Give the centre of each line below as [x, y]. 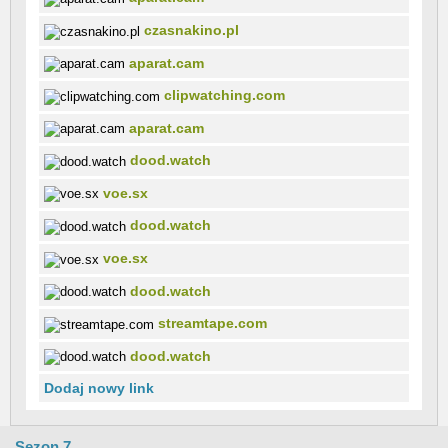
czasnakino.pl [191, 30]
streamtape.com [212, 323]
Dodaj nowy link [99, 388]
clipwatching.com [224, 95]
